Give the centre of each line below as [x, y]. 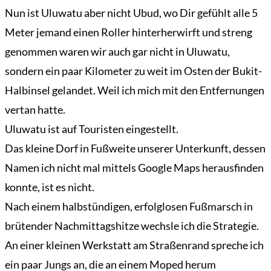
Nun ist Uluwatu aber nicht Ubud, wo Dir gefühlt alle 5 [131, 13]
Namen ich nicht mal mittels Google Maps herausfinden [134, 168]
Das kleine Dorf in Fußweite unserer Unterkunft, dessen [135, 149]
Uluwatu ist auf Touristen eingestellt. [92, 129]
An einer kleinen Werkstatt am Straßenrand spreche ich [134, 245]
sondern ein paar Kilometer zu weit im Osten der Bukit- [133, 71]
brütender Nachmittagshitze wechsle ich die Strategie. [132, 226]
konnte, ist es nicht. [50, 187]
